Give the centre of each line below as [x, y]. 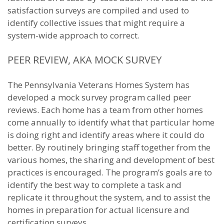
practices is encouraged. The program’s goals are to [110, 172]
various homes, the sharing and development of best [111, 160]
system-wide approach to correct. [73, 35]
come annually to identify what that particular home [111, 122]
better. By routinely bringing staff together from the [109, 147]
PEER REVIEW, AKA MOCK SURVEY [84, 60]
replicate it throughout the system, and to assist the [109, 197]
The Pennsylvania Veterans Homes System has [98, 85]
